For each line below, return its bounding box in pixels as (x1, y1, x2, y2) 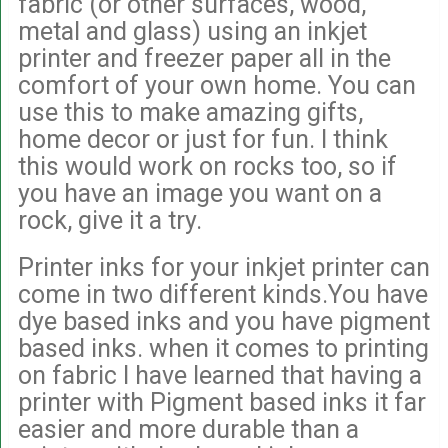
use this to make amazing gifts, (17, 97, 363, 127)
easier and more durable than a (17, 414, 359, 444)
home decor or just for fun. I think (17, 124, 388, 154)
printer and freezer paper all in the (17, 43, 391, 73)
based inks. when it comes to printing (17, 333, 429, 363)
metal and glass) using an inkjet (17, 16, 367, 46)
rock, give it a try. (17, 205, 202, 235)
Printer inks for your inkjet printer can (17, 252, 430, 282)
